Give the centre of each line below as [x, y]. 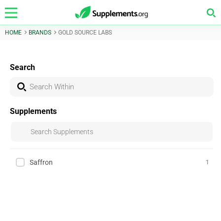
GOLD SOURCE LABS [85, 33]
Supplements [33, 111]
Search [22, 67]
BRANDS [40, 33]
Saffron [41, 162]
